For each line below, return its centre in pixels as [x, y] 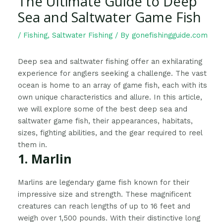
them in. [33, 144]
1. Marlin [45, 158]
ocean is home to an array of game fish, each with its [113, 85]
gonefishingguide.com [170, 35]
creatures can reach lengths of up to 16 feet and [104, 206]
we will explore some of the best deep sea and [103, 109]
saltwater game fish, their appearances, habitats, [106, 121]
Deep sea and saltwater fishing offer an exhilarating [110, 61]
